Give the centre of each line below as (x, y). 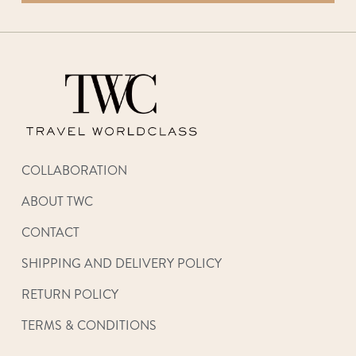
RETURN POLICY (70, 295)
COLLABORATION (74, 171)
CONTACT (50, 233)
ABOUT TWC (57, 202)
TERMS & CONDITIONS (89, 326)
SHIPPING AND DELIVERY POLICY (121, 264)
